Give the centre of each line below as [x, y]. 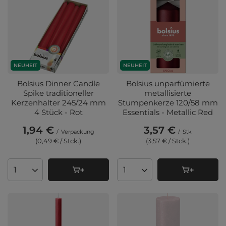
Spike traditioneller [58, 93]
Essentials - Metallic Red [168, 112]
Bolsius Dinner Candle [58, 84]
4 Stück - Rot [58, 112]
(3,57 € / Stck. [167, 141]
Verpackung [77, 132]
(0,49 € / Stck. [57, 141]
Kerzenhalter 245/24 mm [58, 103]
